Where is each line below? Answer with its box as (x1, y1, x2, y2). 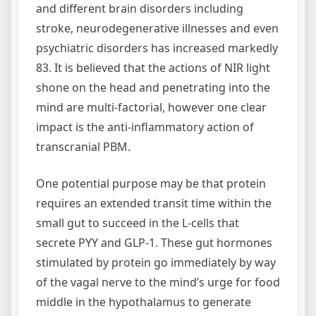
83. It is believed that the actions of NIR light (36, 59, 270, 75)
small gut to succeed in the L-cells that (36, 214, 239, 231)
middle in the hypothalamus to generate (36, 293, 251, 310)
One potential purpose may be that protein (36, 175, 266, 191)
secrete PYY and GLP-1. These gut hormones (36, 234, 272, 250)
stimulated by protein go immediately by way (36, 254, 276, 270)
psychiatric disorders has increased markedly (36, 39, 278, 56)
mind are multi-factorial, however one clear (36, 99, 267, 115)
